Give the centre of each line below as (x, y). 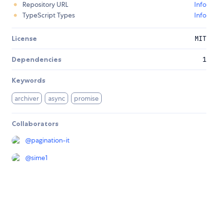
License (24, 39)
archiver (27, 99)
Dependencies (36, 60)
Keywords (28, 81)
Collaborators (35, 124)
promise (87, 99)
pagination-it (50, 140)
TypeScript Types (49, 15)
